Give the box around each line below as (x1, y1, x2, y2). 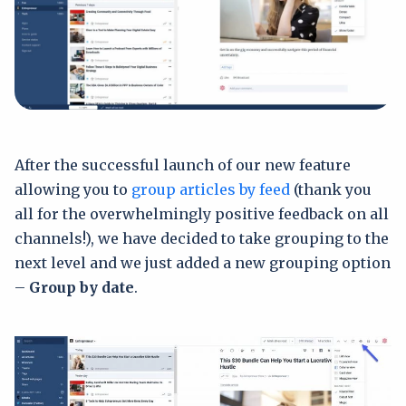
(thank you (290, 180, 372, 199)
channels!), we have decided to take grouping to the (14, 229, 389, 248)
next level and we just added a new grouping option (14, 254, 391, 273)
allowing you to (14, 180, 131, 199)
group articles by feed (131, 180, 290, 199)
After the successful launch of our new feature (14, 156, 351, 175)
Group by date (29, 278, 134, 297)
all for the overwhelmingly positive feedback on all (14, 205, 389, 224)
